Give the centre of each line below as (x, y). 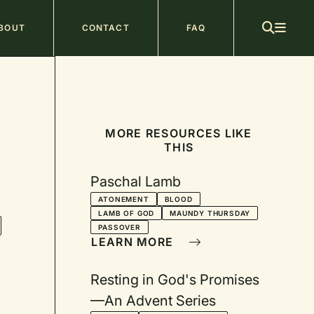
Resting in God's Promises (175, 280)
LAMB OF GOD (127, 213)
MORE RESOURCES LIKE (179, 133)
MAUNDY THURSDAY (210, 213)
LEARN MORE (134, 242)
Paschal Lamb (136, 182)
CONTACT (105, 28)
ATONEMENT (124, 199)
